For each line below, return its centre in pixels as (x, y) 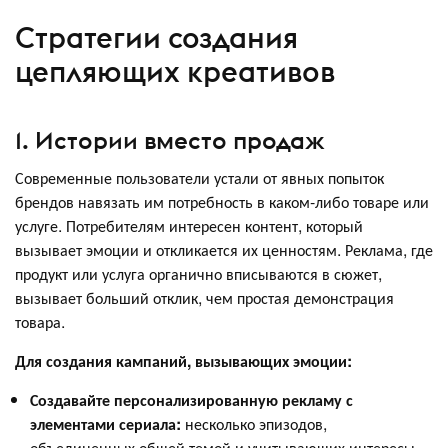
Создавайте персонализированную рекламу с (191, 400)
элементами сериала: (105, 424)
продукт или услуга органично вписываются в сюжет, (198, 274)
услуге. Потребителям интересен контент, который (189, 226)
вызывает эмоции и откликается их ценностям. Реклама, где (224, 250)
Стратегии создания (156, 37)
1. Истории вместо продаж (170, 140)
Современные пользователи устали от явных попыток (199, 178)
